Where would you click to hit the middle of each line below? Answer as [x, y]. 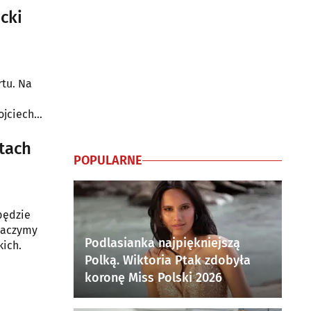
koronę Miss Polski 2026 [153, 278]
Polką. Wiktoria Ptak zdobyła [168, 260]
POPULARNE [108, 160]
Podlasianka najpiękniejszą [162, 243]
